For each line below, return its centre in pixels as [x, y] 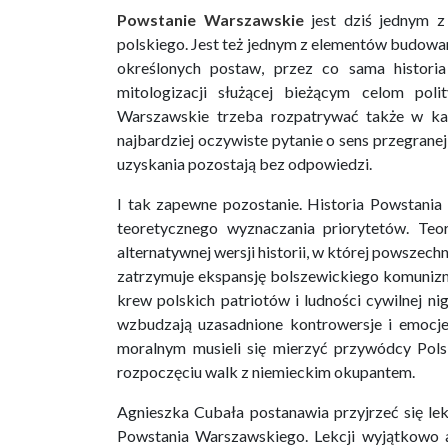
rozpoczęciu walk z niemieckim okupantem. [266, 372]
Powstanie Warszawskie [210, 20]
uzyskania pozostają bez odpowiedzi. [244, 164]
